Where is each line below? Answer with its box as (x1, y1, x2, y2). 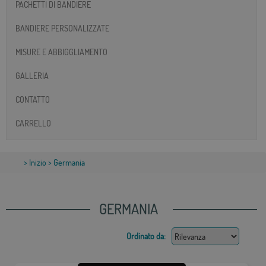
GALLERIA (15, 70, 49, 81)
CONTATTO (15, 94, 50, 104)
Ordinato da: (126, 231, 166, 242)
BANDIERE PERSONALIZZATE (15, 23, 109, 33)
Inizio (29, 157, 46, 168)
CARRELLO (15, 118, 51, 128)
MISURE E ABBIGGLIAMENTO (15, 46, 107, 57)
